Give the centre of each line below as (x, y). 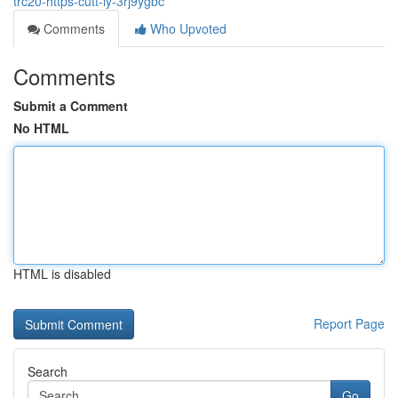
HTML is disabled (62, 274)
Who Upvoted (187, 28)
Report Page (349, 323)
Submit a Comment (71, 106)
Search (48, 371)
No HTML (41, 128)
